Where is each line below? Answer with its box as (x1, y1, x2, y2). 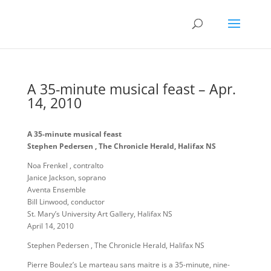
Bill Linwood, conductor (27, 197, 105, 207)
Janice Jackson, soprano (27, 172, 106, 183)
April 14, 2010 (27, 221, 74, 231)
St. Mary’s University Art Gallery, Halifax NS (27, 209, 172, 219)
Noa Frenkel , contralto (27, 160, 103, 171)
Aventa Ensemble (27, 184, 86, 195)
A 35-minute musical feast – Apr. (27, 79, 236, 99)
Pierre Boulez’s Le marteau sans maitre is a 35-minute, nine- (27, 260, 230, 270)
